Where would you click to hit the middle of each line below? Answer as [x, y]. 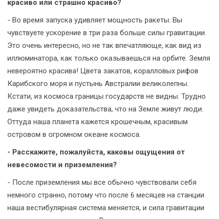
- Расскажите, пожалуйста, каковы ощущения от [96, 152]
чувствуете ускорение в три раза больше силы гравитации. [107, 33]
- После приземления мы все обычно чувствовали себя [102, 182]
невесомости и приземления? [62, 164]
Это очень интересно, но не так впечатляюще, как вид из [104, 45]
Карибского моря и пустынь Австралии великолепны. [98, 83]
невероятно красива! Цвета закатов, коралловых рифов [103, 71]
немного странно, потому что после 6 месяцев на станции [106, 195]
